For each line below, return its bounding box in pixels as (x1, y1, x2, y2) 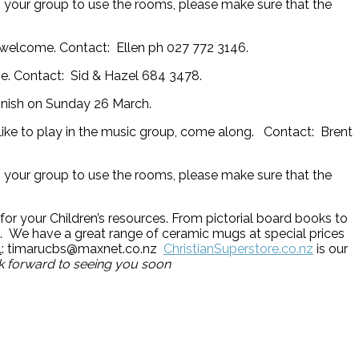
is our (313, 240, 348, 256)
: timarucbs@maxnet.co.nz (2, 240, 163, 256)
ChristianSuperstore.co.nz (163, 240, 313, 256)
